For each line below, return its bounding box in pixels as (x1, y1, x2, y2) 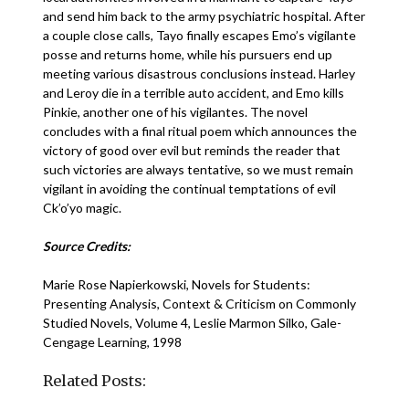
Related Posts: (43, 372, 147, 390)
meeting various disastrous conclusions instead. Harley (43, 66, 356, 81)
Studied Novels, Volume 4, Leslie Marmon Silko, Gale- (43, 315, 342, 330)
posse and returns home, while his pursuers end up (43, 47, 333, 62)
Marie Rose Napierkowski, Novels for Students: (43, 277, 311, 292)
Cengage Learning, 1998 (43, 334, 183, 350)
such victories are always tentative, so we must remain (43, 162, 354, 177)
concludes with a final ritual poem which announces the (43, 123, 358, 139)
